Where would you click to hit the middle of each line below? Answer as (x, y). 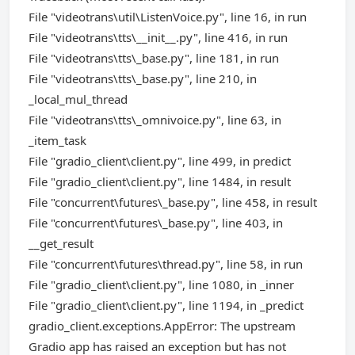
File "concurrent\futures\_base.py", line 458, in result (173, 202)
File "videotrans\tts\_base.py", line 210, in (143, 78)
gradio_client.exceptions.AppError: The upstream (162, 326)
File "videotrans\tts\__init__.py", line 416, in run (158, 37)
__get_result (61, 243)
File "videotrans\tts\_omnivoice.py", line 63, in (155, 120)
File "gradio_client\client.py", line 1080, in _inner (161, 284)
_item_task (57, 140)
